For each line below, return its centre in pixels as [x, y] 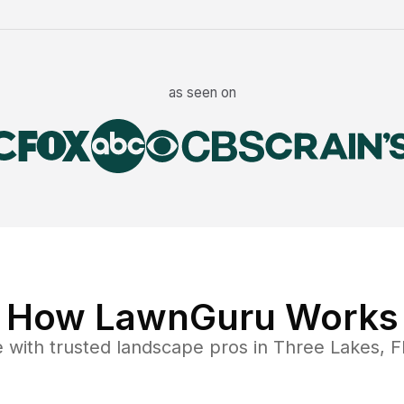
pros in [239, 348]
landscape [160, 348]
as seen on [202, 93]
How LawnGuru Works [202, 317]
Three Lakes [326, 348]
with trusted [57, 348]
